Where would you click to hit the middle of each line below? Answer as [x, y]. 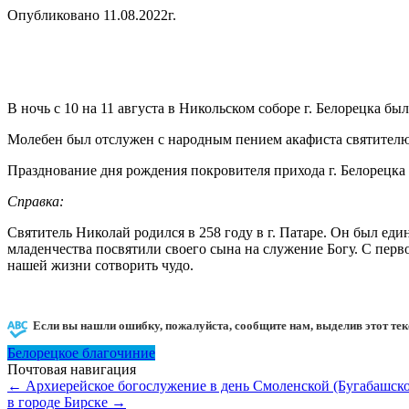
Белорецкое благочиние [81, 352]
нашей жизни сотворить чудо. [100, 265]
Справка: [36, 201]
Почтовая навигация [72, 369]
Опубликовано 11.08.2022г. [92, 15]
